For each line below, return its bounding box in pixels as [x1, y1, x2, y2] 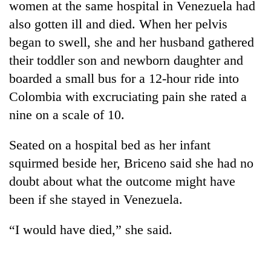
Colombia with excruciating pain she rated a [9, 88, 247, 104]
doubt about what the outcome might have [9, 173, 235, 189]
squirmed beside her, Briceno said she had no [9, 155, 253, 171]
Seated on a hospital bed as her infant [9, 137, 211, 152]
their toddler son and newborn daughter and [9, 52, 243, 68]
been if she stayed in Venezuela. [9, 191, 183, 207]
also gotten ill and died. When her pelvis [9, 16, 227, 31]
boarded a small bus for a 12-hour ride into [9, 70, 239, 86]
